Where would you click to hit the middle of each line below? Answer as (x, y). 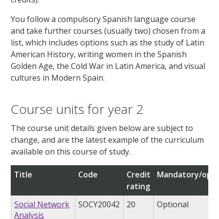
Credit (139, 175)
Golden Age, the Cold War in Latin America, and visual (108, 66)
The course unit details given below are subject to (102, 128)
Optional (173, 205)
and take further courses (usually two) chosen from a (108, 31)
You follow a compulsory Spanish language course (103, 19)
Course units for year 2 (77, 109)
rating (139, 186)
